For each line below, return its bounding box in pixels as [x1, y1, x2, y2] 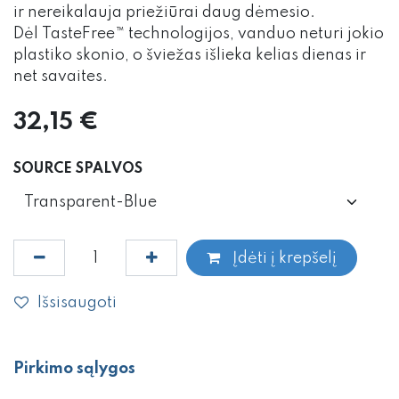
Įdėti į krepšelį [228, 249, 337, 266]
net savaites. [13, 69, 108, 85]
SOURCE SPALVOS [13, 162, 142, 177]
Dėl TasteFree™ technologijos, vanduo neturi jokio [13, 26, 384, 43]
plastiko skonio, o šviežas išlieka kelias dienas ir [13, 47, 366, 64]
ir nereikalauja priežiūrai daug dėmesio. [13, 4, 315, 21]
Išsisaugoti [37, 294, 117, 311]
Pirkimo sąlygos [13, 361, 135, 378]
